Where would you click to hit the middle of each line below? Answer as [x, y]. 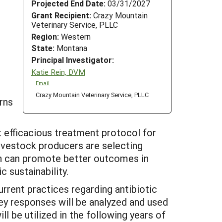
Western [75, 36]
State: [43, 48]
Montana [71, 48]
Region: [45, 36]
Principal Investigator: [73, 60]
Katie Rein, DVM [58, 72]
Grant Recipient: [61, 15]
